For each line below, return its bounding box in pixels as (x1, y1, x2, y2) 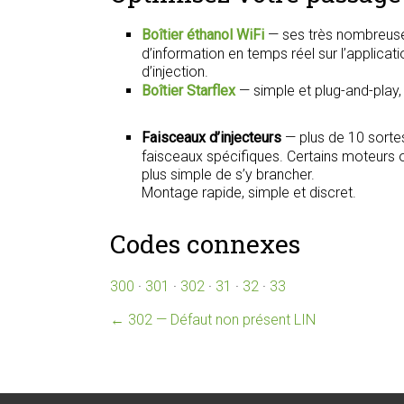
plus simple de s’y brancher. (142, 166, 315, 183)
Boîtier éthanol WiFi (142, 26, 264, 43)
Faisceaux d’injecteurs (142, 129, 281, 146)
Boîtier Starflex (142, 82, 235, 99)
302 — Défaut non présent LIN (124, 311, 316, 328)
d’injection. (142, 63, 208, 80)
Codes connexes (110, 227, 300, 261)
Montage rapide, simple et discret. (142, 184, 356, 201)
